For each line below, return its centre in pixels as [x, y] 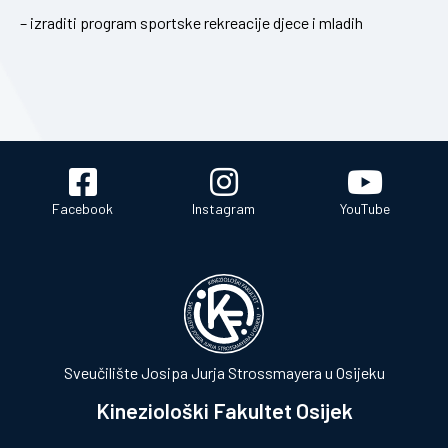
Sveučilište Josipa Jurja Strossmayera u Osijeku [224, 373]
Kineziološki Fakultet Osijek [224, 411]
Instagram [224, 208]
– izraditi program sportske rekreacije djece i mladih [191, 22]
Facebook [83, 208]
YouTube [365, 208]
